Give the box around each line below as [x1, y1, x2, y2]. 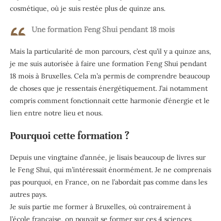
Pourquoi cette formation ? [10, 129, 129, 142]
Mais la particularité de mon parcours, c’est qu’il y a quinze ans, [10, 46, 211, 56]
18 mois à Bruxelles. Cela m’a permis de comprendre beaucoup [10, 71, 210, 80]
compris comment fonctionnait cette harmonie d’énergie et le [10, 96, 210, 105]
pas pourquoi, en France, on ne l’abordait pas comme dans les [10, 177, 207, 186]
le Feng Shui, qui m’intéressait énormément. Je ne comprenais [10, 165, 211, 174]
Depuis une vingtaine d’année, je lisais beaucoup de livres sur [10, 152, 206, 162]
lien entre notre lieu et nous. [10, 108, 103, 117]
